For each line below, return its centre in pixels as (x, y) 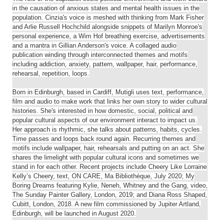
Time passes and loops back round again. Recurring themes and (104, 139)
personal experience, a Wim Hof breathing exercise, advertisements (109, 36)
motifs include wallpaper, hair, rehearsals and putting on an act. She (108, 148)
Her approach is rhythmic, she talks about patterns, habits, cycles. (107, 130)
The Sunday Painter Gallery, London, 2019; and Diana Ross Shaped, (110, 195)
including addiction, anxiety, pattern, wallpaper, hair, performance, (105, 64)
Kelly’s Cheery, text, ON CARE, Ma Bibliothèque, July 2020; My (103, 176)
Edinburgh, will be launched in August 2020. (74, 214)
